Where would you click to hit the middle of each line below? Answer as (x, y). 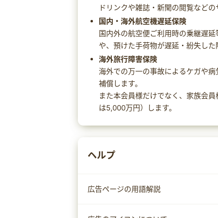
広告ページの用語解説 (124, 189)
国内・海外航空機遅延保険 (142, 21)
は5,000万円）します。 (137, 108)
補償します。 (120, 83)
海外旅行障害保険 (128, 59)
